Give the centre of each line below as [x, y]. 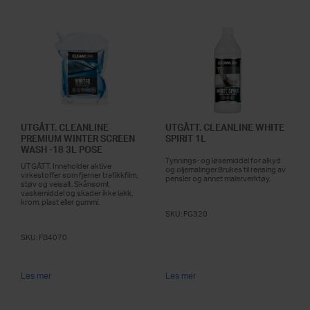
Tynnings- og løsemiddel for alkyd [223, 161]
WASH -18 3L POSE [62, 150]
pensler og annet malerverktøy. [218, 179]
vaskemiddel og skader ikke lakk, [77, 193]
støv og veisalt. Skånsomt [65, 184]
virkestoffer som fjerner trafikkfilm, [79, 175]
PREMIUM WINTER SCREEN [78, 139]
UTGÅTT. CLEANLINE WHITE [225, 128]
